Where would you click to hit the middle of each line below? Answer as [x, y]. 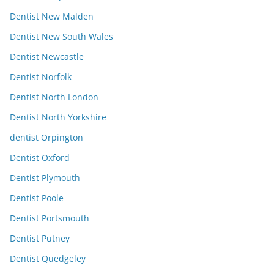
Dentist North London [54, 97]
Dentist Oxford [40, 158]
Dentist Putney [40, 239]
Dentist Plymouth [45, 178]
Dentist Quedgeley [48, 259]
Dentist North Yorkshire [58, 117]
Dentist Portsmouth [50, 218]
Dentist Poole [37, 198]
